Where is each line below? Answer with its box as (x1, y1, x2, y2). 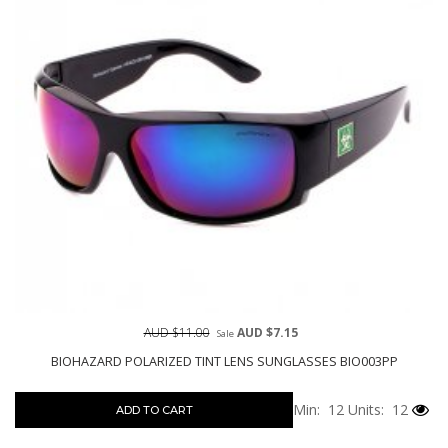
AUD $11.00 (143, 324, 210, 342)
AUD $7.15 (233, 324, 298, 342)
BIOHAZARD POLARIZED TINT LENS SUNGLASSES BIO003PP (50, 353, 398, 371)
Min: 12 (293, 400, 344, 420)
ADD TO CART (115, 403, 193, 418)
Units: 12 (344, 400, 408, 420)
